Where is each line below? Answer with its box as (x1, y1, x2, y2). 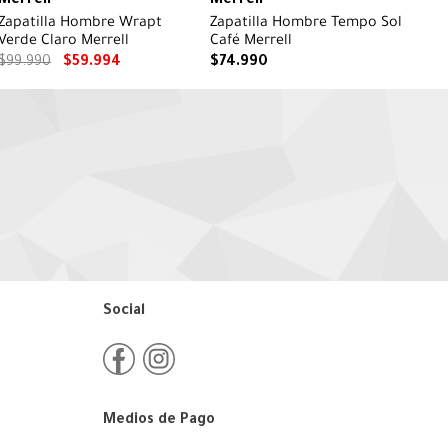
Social (102, 304, 145, 321)
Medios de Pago (102, 413, 215, 430)
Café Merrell (210, 34, 292, 51)
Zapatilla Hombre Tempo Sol (210, 16, 402, 33)
